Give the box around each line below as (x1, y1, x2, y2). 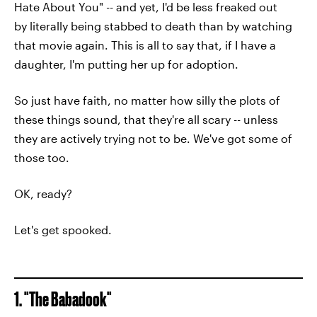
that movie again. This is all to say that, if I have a (14, 38, 276, 52)
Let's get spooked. (14, 223, 112, 236)
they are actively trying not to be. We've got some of (14, 132, 292, 145)
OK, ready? (14, 187, 72, 200)
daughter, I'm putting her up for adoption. (14, 57, 238, 71)
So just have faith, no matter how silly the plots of (14, 93, 280, 107)
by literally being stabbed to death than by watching (14, 19, 292, 33)
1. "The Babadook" (14, 288, 112, 310)
